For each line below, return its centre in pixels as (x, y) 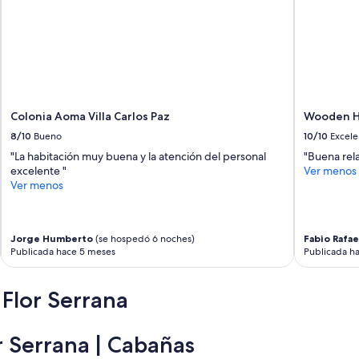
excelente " (39, 171)
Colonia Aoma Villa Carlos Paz (91, 117)
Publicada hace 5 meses (63, 252)
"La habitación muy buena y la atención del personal (139, 157)
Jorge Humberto (52, 239)
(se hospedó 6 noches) (144, 239)
